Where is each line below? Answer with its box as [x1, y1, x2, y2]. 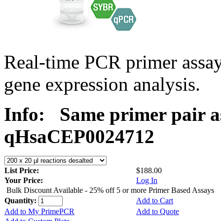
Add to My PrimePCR [4, 207, 74, 216]
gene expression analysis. [4, 73, 200, 95]
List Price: [4, 166, 41, 175]
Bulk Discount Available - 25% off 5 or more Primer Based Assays [6, 185, 214, 194]
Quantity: [4, 196, 38, 205]
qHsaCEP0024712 [4, 125, 154, 147]
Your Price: [4, 176, 43, 184]
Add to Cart [136, 196, 173, 205]
